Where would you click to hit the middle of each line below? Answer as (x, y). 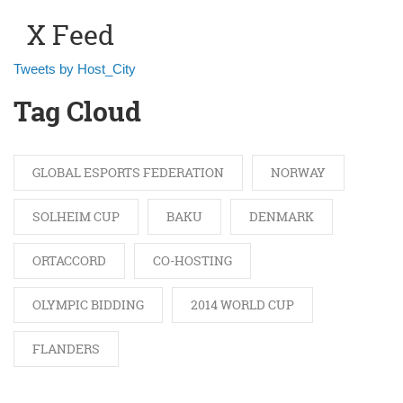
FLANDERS (66, 348)
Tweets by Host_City (75, 69)
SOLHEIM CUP (76, 216)
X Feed (71, 36)
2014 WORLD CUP (242, 304)
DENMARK (282, 216)
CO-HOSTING (193, 260)
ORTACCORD (69, 260)
